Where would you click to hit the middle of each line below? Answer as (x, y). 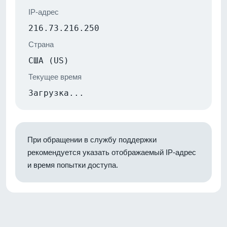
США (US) (49, 60)
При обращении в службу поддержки (92, 139)
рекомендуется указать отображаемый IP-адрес (112, 152)
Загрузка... (56, 93)
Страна (41, 44)
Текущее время (55, 77)
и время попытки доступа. (73, 165)
